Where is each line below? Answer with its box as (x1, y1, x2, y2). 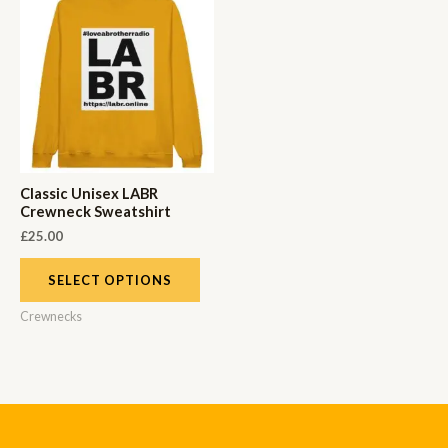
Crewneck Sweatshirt (20, 203, 171, 221)
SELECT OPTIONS (48, 272, 172, 289)
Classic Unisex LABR (20, 185, 158, 203)
